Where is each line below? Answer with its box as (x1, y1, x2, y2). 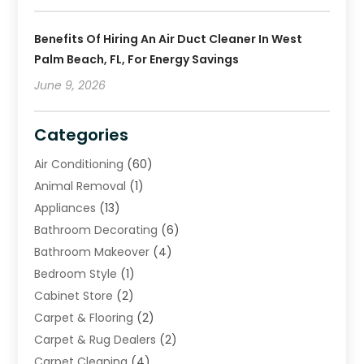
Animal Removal (34, 178, 127, 195)
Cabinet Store (34, 288, 114, 305)
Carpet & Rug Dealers (34, 331, 157, 349)
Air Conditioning (34, 156, 124, 173)
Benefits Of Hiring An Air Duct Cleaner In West (34, 31, 303, 48)
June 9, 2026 (34, 77, 106, 94)
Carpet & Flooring (34, 310, 134, 327)
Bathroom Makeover (34, 244, 150, 261)
